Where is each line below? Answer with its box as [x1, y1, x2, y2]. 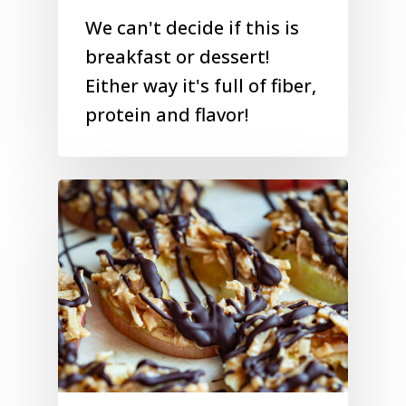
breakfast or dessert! [85, 43, 269, 69]
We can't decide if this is [85, 14, 299, 40]
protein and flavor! [85, 101, 248, 127]
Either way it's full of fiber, [85, 72, 316, 98]
